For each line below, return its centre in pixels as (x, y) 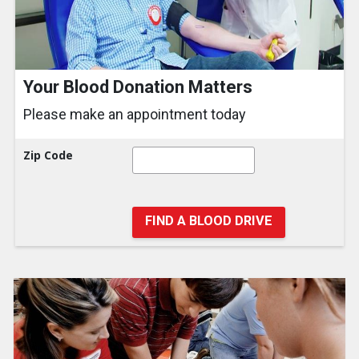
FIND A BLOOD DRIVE (208, 221)
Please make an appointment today (135, 115)
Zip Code (48, 155)
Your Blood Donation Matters (138, 87)
